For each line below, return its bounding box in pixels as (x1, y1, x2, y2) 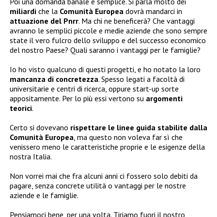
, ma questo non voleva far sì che (74, 132, 183, 142)
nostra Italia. (10, 152, 52, 162)
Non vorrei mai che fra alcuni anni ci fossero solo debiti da (10, 171, 198, 181)
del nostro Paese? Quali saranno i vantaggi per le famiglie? (10, 45, 201, 55)
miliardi (10, 6, 36, 16)
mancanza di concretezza (10, 74, 98, 84)
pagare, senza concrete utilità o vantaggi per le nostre (10, 181, 186, 191)
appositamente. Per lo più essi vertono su (10, 93, 146, 104)
